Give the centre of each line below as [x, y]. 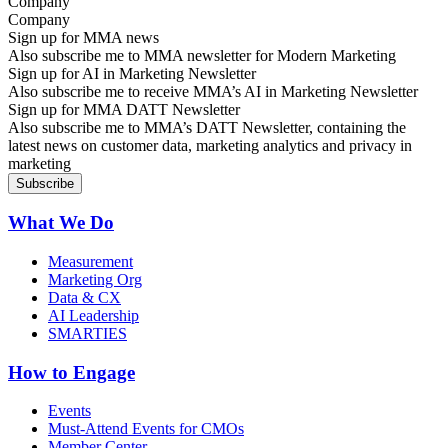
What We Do [61, 223]
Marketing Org [95, 280]
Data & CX [84, 298]
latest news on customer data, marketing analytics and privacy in [210, 145]
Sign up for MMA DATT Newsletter [124, 109]
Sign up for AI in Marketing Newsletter [132, 73]
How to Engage [71, 372]
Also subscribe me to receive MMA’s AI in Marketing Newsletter [213, 91]
